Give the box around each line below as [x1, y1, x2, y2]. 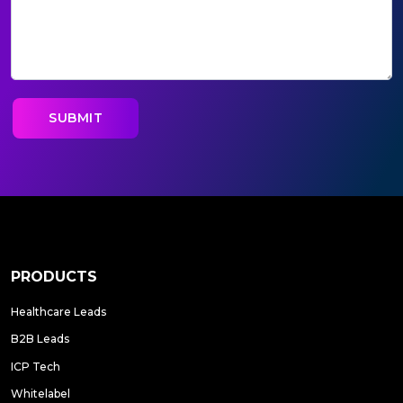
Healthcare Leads [11, 304, 106, 318]
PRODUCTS [11, 267, 97, 285]
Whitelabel [11, 387, 70, 401]
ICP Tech [11, 359, 60, 373]
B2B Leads [11, 332, 69, 346]
